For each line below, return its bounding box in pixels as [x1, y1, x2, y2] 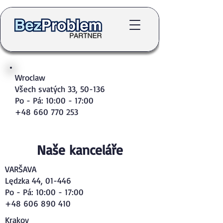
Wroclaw [15, 72, 45, 83]
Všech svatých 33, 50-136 [15, 84, 105, 94]
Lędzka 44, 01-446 [5, 175, 71, 186]
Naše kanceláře [36, 141, 123, 158]
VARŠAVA [5, 164, 36, 174]
